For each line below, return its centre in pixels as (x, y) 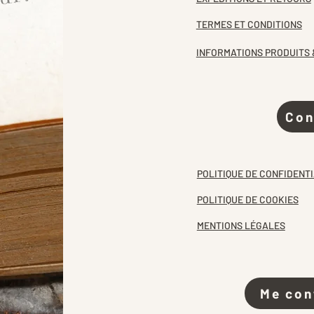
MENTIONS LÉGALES (241, 226)
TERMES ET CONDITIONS (249, 25)
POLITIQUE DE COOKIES (247, 200)
